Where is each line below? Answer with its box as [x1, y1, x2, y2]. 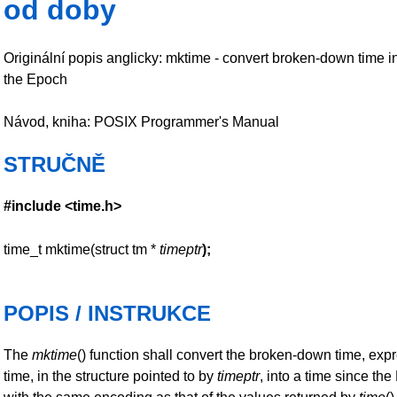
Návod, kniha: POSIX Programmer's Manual [4, 113, 279, 129]
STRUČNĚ [4, 152, 105, 176]
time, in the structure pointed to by [4, 369, 217, 385]
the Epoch [4, 71, 67, 87]
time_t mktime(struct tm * [4, 242, 160, 258]
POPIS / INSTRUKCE [4, 301, 211, 326]
